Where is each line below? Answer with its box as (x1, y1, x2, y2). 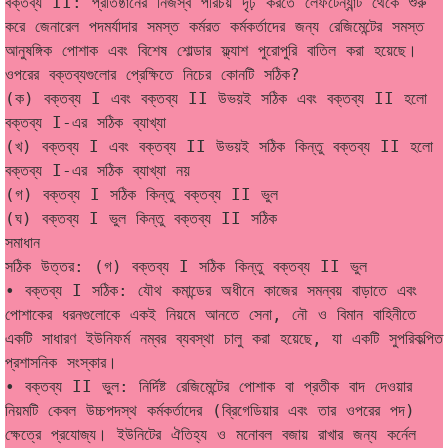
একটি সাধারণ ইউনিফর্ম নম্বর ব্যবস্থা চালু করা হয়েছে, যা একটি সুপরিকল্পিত (5, 329, 443, 349)
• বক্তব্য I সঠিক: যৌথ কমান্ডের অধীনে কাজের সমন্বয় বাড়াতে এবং (5, 281, 417, 301)
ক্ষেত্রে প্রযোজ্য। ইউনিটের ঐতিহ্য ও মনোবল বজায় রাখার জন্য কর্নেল (5, 425, 416, 445)
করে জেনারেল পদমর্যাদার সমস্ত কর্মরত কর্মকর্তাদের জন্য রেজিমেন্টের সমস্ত (5, 17, 424, 37)
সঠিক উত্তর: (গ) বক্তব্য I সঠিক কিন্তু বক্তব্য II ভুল (5, 257, 367, 277)
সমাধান (5, 233, 40, 253)
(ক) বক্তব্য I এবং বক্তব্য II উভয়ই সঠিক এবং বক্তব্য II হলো (5, 89, 427, 109)
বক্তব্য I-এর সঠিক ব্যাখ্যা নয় (5, 161, 190, 181)
